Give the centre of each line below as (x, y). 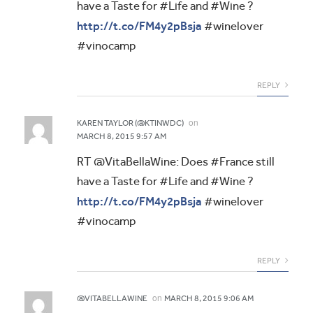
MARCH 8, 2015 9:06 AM (209, 299)
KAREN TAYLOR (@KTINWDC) (130, 123)
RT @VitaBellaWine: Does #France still (176, 162)
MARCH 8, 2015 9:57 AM (122, 137)
